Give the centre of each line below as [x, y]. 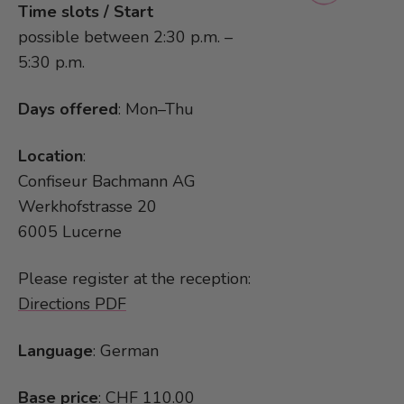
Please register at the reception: [134, 279]
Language [55, 351]
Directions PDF [72, 304]
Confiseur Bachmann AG [107, 182]
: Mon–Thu [156, 110]
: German [126, 351]
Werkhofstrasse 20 [87, 207]
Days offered [68, 110]
